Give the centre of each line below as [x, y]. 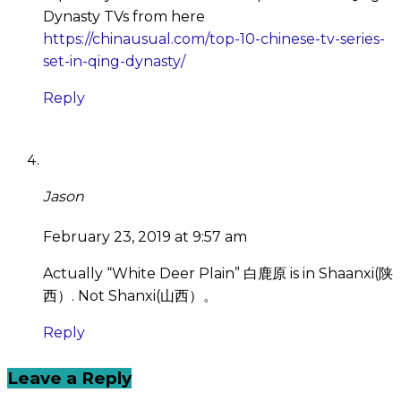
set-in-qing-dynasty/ [114, 62]
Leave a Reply [69, 379]
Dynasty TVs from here [124, 17]
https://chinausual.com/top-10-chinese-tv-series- [214, 39]
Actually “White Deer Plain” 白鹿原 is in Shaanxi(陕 [218, 273]
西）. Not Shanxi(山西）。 [130, 295]
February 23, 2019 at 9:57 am [145, 236]
